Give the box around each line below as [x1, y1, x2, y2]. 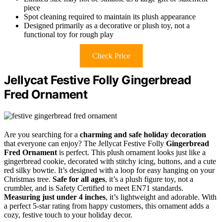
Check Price [92, 52, 130, 60]
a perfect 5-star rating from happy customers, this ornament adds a [4, 202, 209, 211]
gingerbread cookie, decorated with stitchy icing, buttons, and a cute [4, 157, 216, 166]
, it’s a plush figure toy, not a [105, 175, 193, 184]
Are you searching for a [4, 130, 80, 139]
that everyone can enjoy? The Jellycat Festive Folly [4, 139, 166, 148]
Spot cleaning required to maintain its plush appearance [24, 12, 196, 21]
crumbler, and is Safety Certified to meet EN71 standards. [4, 184, 183, 193]
